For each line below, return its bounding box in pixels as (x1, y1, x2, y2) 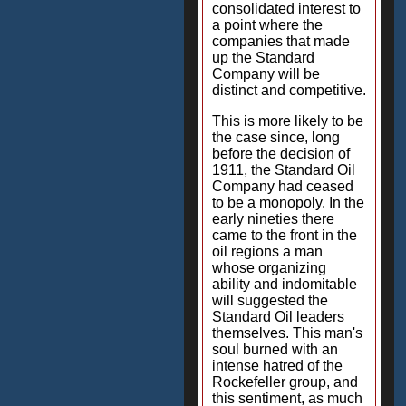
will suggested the (212, 293, 328, 308)
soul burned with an (212, 342, 338, 357)
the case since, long (212, 130, 340, 145)
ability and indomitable (212, 276, 357, 292)
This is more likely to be (212, 113, 363, 129)
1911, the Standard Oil (212, 162, 355, 178)
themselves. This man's (212, 325, 362, 341)
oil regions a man (212, 244, 323, 259)
